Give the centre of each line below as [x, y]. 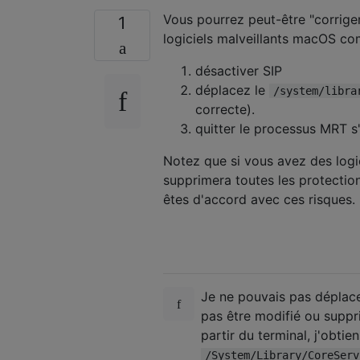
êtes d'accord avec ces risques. [259, 200]
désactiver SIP [239, 71]
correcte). [225, 110]
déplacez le [232, 90]
